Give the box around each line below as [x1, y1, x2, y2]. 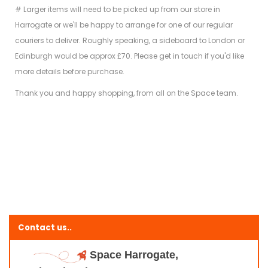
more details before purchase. [15, 66, 124, 77]
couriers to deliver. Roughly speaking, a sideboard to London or [15, 35, 245, 46]
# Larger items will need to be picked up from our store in [15, 4, 220, 15]
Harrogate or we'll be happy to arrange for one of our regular [15, 20, 233, 31]
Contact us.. [18, 221, 72, 233]
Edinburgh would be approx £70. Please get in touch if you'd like [15, 51, 244, 62]
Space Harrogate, [87, 248, 182, 261]
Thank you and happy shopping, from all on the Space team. [15, 88, 238, 99]
